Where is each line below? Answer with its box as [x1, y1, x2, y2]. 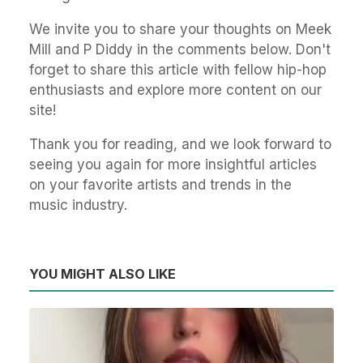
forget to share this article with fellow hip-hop [29, 62, 327, 79]
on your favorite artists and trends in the [29, 177, 292, 194]
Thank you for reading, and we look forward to [29, 136, 331, 153]
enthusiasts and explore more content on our [29, 82, 322, 99]
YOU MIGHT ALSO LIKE [29, 266, 176, 283]
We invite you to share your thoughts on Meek [29, 21, 331, 38]
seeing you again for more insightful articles [29, 156, 317, 173]
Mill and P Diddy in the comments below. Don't [29, 41, 331, 58]
